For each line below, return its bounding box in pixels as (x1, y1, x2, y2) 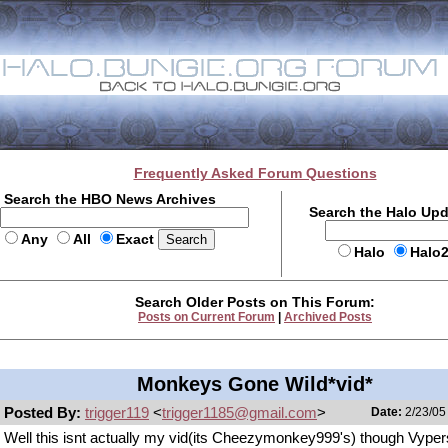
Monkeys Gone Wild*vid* (137, 373, 373, 395)
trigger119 (85, 404, 149, 421)
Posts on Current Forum (138, 310, 275, 324)
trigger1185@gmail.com (162, 404, 317, 421)
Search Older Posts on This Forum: (135, 294, 375, 310)
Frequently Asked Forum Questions (133, 165, 377, 181)
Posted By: (4, 404, 85, 421)
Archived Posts (284, 310, 372, 324)
